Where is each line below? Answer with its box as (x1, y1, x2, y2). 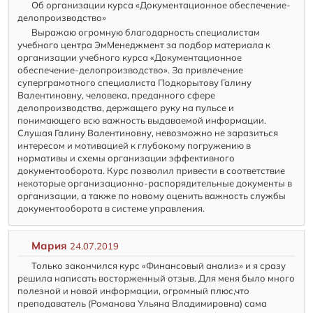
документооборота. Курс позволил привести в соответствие (17, 165, 286, 177)
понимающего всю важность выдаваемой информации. (17, 115, 267, 126)
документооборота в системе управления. (17, 203, 208, 214)
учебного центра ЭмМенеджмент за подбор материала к (17, 39, 271, 51)
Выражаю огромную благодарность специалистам (31, 27, 261, 38)
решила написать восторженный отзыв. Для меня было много (17, 272, 296, 284)
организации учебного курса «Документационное (17, 52, 242, 64)
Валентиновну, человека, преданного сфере (17, 89, 216, 101)
